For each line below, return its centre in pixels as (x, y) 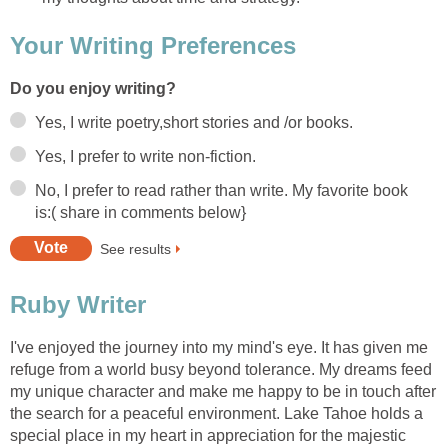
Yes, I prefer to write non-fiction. (145, 156)
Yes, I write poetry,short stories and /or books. (194, 122)
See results (135, 248)
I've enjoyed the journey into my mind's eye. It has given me (219, 348)
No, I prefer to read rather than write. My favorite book (221, 190)
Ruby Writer (78, 305)
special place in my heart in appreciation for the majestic (208, 436)
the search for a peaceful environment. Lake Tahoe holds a (216, 414)
